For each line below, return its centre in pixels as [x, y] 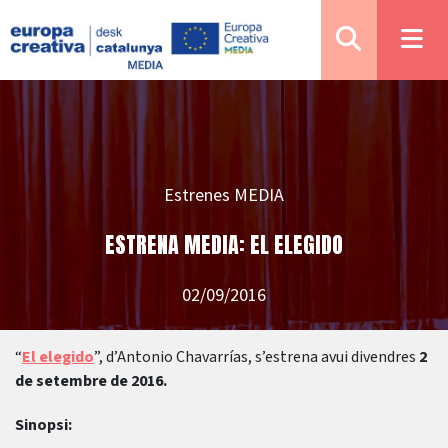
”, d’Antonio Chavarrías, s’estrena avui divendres [256, 357]
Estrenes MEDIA [224, 194]
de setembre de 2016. [91, 381]
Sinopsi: [43, 425]
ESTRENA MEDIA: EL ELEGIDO [224, 244]
